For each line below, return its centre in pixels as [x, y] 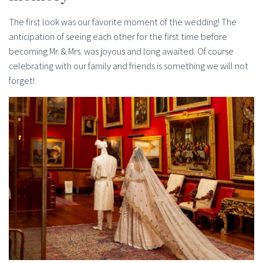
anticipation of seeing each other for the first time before [118, 36]
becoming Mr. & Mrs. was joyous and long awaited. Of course [121, 51]
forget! [22, 80]
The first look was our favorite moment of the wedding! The [123, 22]
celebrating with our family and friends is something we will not [129, 66]
